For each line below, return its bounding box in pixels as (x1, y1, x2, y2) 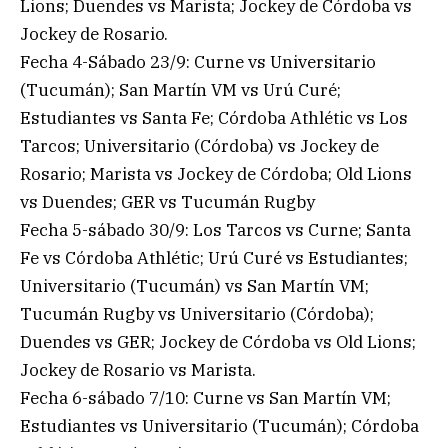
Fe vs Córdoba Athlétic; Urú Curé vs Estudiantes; (20, 247, 408, 270)
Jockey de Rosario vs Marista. (20, 359, 256, 382)
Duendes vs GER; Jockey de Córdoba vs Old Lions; (20, 331, 416, 354)
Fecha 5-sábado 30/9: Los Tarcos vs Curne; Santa (20, 219, 411, 242)
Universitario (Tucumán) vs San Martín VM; (20, 275, 369, 298)
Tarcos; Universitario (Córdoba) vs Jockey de (20, 135, 379, 158)
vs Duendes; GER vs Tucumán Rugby (20, 191, 315, 214)
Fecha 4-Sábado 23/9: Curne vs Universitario (20, 51, 376, 74)
